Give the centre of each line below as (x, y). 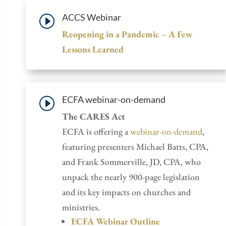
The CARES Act (94, 116)
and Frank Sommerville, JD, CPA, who (131, 161)
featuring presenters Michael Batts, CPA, (135, 146)
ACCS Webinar (92, 17)
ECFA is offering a (96, 131)
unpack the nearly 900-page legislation (131, 177)
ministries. (81, 207)
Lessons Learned (93, 49)
